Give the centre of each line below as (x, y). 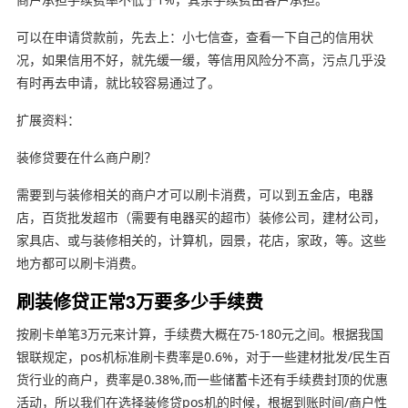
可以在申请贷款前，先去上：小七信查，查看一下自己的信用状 (194, 36)
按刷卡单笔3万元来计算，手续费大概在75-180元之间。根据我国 (199, 333)
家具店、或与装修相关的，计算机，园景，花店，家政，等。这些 (201, 240)
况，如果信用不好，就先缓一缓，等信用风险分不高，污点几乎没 (201, 59)
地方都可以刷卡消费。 (80, 262)
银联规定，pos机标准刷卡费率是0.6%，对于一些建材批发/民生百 (203, 356)
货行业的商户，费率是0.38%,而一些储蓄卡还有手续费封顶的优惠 (202, 379)
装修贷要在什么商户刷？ (86, 157)
